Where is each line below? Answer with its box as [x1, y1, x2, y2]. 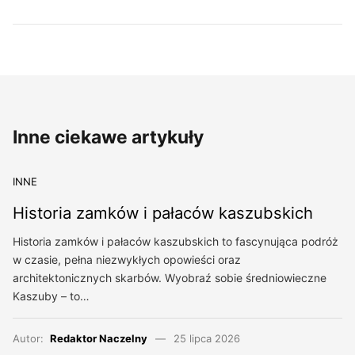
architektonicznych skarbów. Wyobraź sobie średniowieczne [13, 271, 326, 285]
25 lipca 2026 [173, 332, 240, 345]
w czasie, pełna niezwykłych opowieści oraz [13, 253, 241, 267]
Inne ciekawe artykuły [13, 126, 204, 149]
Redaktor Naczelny [50, 332, 147, 345]
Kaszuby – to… [13, 289, 90, 303]
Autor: [13, 332, 50, 345]
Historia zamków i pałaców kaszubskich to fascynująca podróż [13, 235, 338, 249]
